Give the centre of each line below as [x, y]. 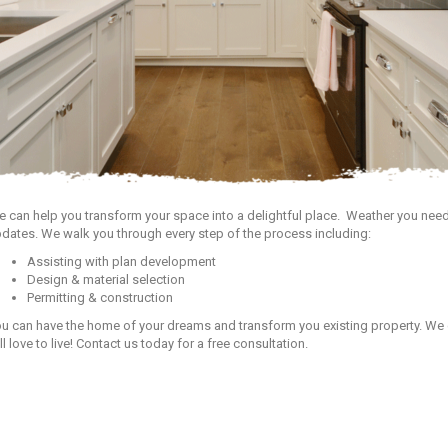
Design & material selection [105, 279]
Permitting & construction [99, 297]
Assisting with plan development [121, 261]
